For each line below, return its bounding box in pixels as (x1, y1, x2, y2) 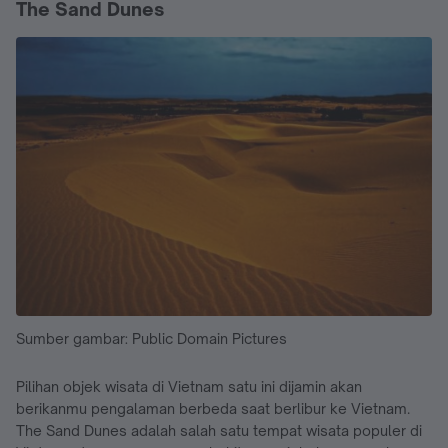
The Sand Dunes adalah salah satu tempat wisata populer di (16, 421, 422, 439)
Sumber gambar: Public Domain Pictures (16, 329, 287, 347)
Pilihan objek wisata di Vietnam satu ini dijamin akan (16, 377, 362, 395)
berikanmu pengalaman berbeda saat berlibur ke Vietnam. (16, 399, 410, 417)
